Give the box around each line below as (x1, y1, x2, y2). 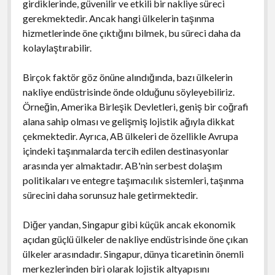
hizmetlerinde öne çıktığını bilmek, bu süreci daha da (22, 26, 241, 39)
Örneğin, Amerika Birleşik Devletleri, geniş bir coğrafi (22, 100, 249, 112)
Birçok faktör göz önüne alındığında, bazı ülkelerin (22, 71, 233, 83)
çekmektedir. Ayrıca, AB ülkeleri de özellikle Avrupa (22, 130, 238, 142)
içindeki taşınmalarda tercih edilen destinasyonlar (22, 144, 229, 157)
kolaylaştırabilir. (22, 41, 91, 53)
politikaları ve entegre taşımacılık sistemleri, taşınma (22, 174, 244, 186)
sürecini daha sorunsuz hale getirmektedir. (22, 188, 198, 201)
